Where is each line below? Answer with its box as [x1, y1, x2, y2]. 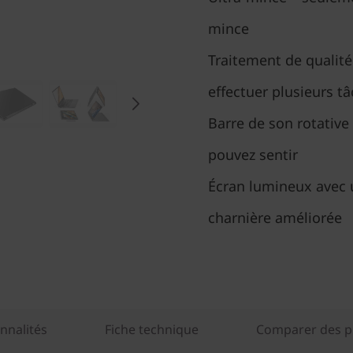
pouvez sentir [208, 145, 298, 164]
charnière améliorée [208, 208, 342, 227]
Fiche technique [105, 321, 199, 338]
